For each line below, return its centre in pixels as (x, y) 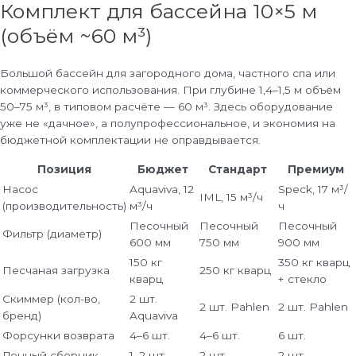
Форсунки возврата (58, 336)
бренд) (22, 316)
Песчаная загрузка (56, 271)
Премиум (316, 170)
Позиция (64, 170)
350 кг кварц (314, 263)
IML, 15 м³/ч (231, 197)
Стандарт (237, 170)
